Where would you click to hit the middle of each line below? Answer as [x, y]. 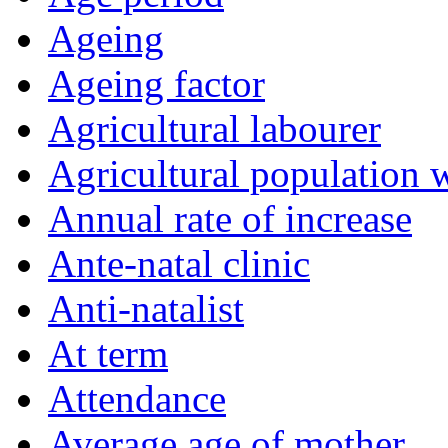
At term [108, 354]
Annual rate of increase [230, 219]
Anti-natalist [146, 309]
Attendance [137, 399]
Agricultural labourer [214, 129]
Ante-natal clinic [179, 264]
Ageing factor [156, 84]
